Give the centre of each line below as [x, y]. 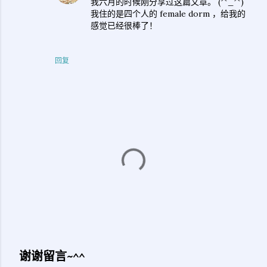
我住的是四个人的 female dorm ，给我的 [168, 14]
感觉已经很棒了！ [124, 26]
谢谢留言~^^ [52, 256]
